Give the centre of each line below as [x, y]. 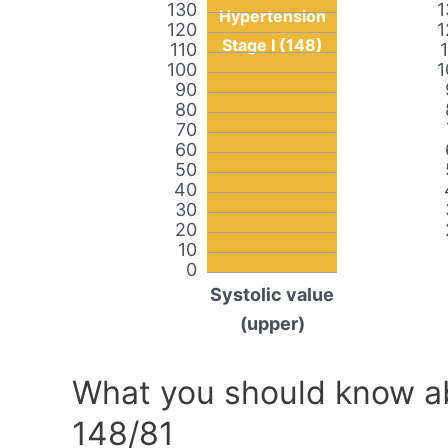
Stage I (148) [272, 45]
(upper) [272, 324]
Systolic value [272, 295]
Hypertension [272, 16]
